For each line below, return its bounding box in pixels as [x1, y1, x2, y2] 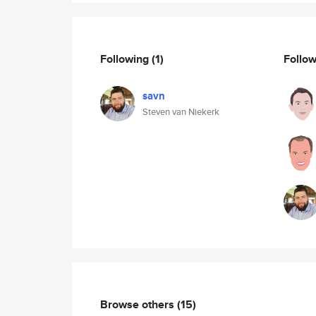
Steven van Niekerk [142, 105, 219, 119]
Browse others [100, 296, 177, 312]
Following [100, 50, 152, 67]
